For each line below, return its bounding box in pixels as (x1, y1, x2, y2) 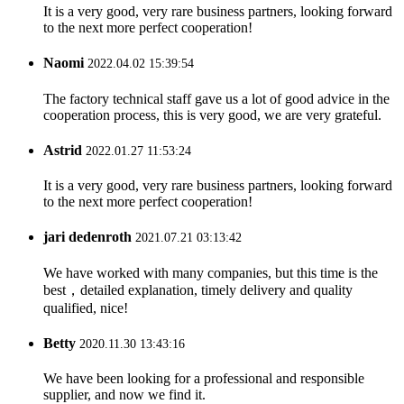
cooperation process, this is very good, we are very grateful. (43, 106, 381, 123)
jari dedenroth (43, 229, 132, 245)
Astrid (43, 142, 82, 158)
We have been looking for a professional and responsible (43, 371, 364, 387)
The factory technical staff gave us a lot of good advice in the (43, 90, 390, 106)
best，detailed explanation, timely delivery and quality (43, 281, 353, 298)
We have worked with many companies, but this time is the (43, 264, 378, 280)
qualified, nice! (43, 299, 128, 316)
